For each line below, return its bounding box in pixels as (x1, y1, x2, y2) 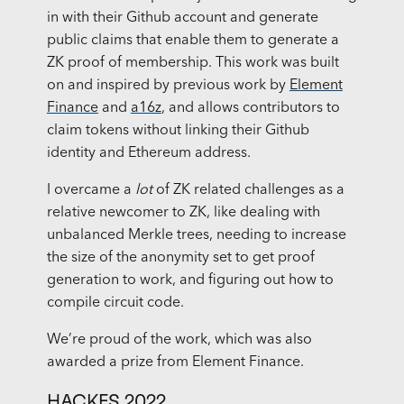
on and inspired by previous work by (46, 78, 289, 94)
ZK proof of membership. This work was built (46, 56, 339, 71)
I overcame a (46, 183, 135, 198)
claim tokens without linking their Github (46, 124, 309, 139)
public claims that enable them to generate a (46, 33, 339, 49)
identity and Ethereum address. (46, 146, 251, 161)
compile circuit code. (46, 296, 184, 311)
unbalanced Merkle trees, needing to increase (46, 228, 346, 243)
